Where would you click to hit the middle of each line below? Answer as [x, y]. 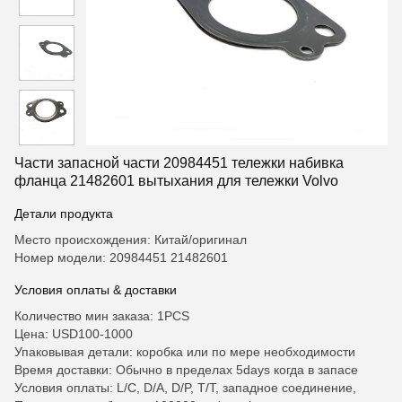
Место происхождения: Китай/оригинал [131, 240]
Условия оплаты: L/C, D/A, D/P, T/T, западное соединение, [185, 388]
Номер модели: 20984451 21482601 [121, 258]
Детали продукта [64, 214]
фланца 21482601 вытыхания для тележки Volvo [176, 181]
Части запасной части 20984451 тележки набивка [179, 163]
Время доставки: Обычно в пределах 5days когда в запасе [186, 370]
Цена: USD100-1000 [74, 334]
